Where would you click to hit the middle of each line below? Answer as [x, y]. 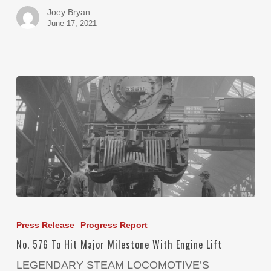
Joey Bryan [68, 12]
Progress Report [114, 225]
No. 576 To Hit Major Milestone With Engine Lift [119, 245]
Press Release [45, 225]
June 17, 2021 [72, 23]
